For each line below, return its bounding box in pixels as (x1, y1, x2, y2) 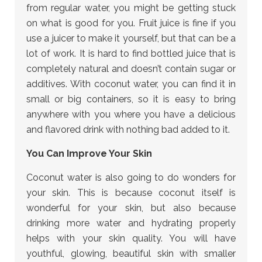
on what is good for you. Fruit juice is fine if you (26, 18, 236, 29)
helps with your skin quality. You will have (26, 233, 236, 244)
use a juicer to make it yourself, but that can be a (26, 33, 236, 44)
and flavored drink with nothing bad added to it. (26, 124, 230, 135)
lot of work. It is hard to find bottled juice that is (26, 48, 236, 59)
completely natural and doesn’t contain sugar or (26, 63, 236, 74)
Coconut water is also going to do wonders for (26, 172, 236, 183)
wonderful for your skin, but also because (26, 202, 236, 213)
